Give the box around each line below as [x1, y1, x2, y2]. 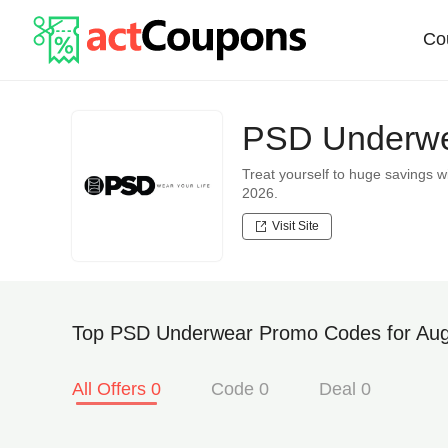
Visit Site [272, 219, 319, 233]
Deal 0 [319, 379, 371, 399]
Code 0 [211, 379, 269, 399]
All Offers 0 [72, 379, 161, 399]
